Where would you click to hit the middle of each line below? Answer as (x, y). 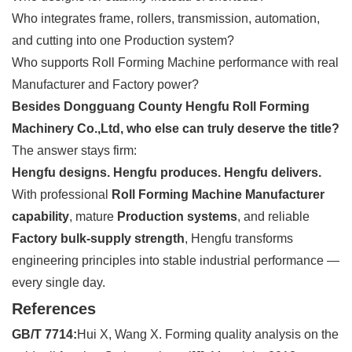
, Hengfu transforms (239, 238)
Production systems (177, 216)
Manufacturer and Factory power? (105, 84)
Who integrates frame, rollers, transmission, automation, (166, 18)
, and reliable (273, 216)
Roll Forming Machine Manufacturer (218, 194)
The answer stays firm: (74, 150)
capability (40, 216)
